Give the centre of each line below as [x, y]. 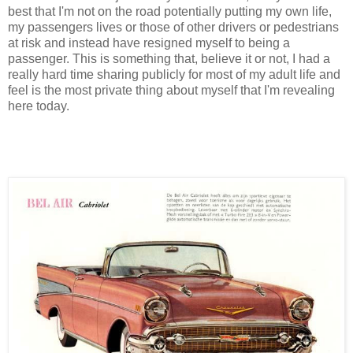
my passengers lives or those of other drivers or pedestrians [173, 27]
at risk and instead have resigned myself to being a [149, 43]
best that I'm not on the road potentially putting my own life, [170, 11]
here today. [39, 106]
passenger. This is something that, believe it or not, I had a [169, 58]
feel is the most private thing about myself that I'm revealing [171, 90]
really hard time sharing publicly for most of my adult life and [174, 74]
